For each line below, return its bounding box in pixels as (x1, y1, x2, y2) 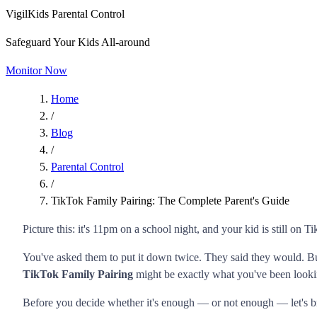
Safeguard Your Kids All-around (6, 36, 150, 49)
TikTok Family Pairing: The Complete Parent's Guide (51, 195, 289, 207)
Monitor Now (6, 64, 67, 77)
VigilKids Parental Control (6, 8, 125, 21)
